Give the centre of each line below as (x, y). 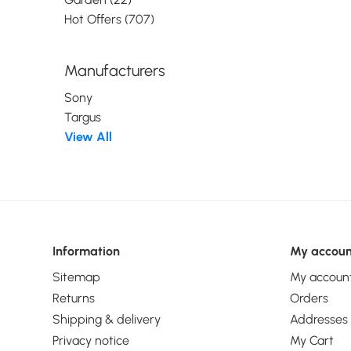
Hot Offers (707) (110, 19)
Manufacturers (115, 71)
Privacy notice (91, 340)
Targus (83, 117)
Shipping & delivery (107, 319)
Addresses (318, 319)
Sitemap (77, 277)
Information (87, 251)
